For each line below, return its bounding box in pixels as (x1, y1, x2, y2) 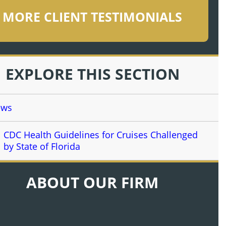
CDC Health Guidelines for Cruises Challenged (4, 129, 198, 141)
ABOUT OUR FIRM (26, 172, 158, 193)
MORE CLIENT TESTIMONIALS (3, 8, 182, 25)
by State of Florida (4, 140, 80, 152)
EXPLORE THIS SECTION (5, 64, 180, 84)
